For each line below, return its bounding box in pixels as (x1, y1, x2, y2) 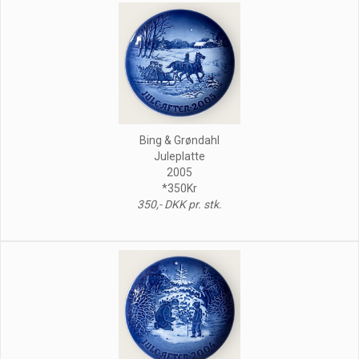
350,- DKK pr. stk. (137, 197, 222, 211)
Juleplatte (154, 149, 205, 163)
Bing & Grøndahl (139, 133, 220, 147)
